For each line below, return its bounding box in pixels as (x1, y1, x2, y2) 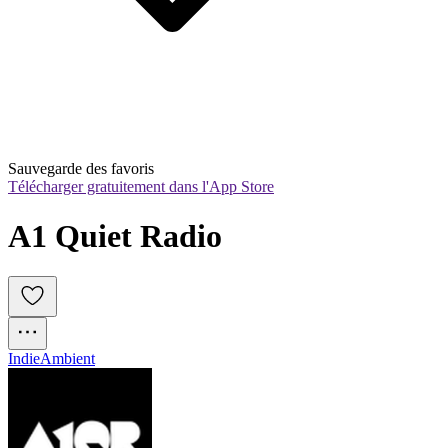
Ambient (40, 350, 95, 368)
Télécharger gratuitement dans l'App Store (8, 178, 274, 196)
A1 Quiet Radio (8, 217, 222, 254)
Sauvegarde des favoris (8, 160, 154, 178)
